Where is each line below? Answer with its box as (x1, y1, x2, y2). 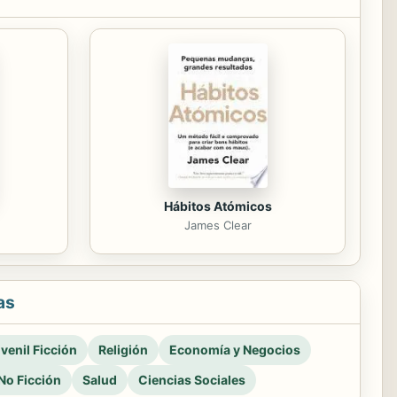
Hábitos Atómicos (163, 198, 272, 214)
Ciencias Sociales (138, 371, 245, 387)
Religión (98, 341, 148, 357)
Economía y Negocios (169, 341, 300, 357)
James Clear (183, 218, 252, 232)
